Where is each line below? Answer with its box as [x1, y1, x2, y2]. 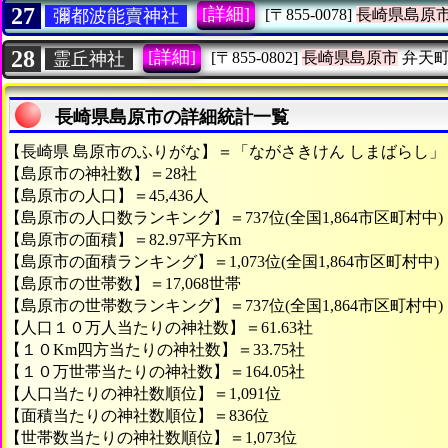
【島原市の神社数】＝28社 [5, 164, 197, 182]
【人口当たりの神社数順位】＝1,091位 [5, 384, 281, 402]
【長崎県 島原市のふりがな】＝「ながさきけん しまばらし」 [5, 142, 445, 160]
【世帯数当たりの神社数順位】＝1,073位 [5, 428, 297, 446]
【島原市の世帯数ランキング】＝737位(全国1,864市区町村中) [5, 296, 443, 314]
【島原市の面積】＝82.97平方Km [5, 230, 241, 248]
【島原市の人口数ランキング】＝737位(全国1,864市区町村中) [5, 208, 443, 226]
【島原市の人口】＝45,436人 [5, 186, 209, 204]
